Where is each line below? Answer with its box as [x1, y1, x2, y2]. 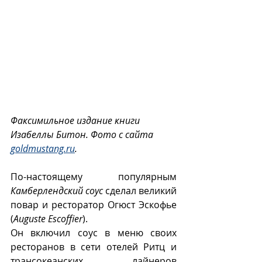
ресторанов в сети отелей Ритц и [11, 240, 177, 254]
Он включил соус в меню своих [11, 226, 177, 240]
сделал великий [103, 184, 177, 198]
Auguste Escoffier [13, 212, 82, 226]
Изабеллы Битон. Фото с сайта [11, 128, 156, 142]
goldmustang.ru [11, 142, 75, 156]
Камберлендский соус [11, 184, 103, 198]
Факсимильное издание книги [11, 114, 142, 127]
